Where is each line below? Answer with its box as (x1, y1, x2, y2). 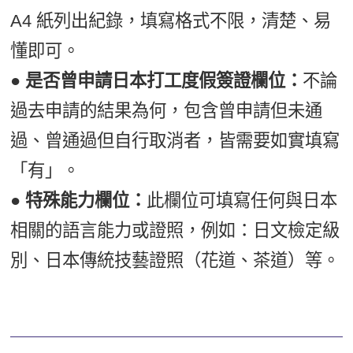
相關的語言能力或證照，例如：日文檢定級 (10, 220, 340, 240)
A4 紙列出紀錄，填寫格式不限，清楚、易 (10, 10, 332, 31)
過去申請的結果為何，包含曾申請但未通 (10, 100, 323, 121)
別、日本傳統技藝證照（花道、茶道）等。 (10, 250, 340, 270)
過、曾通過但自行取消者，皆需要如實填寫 (10, 130, 340, 150)
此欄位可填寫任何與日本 (147, 190, 338, 210)
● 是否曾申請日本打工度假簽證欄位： (10, 70, 303, 91)
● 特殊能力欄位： (10, 190, 147, 210)
